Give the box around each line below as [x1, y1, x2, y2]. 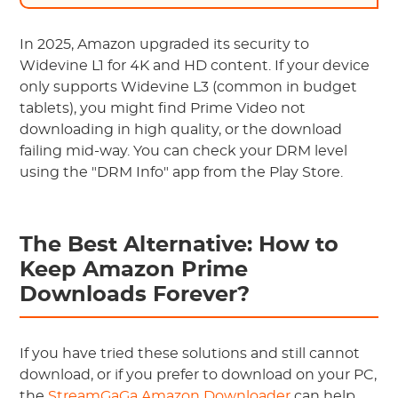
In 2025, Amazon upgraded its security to [20, 37, 310, 52]
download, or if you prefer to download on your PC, [20, 368, 378, 382]
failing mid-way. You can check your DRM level [20, 144, 348, 158]
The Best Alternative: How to [20, 235, 339, 256]
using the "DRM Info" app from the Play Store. [20, 165, 344, 179]
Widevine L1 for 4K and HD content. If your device [20, 59, 370, 73]
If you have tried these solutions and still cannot [20, 346, 361, 361]
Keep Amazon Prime [20, 259, 249, 281]
